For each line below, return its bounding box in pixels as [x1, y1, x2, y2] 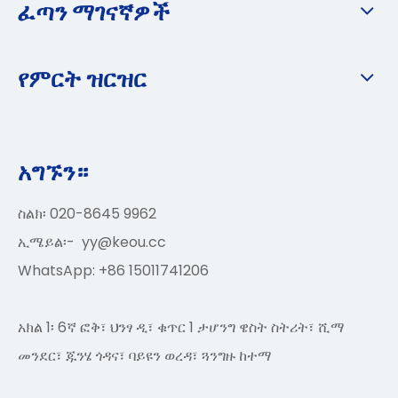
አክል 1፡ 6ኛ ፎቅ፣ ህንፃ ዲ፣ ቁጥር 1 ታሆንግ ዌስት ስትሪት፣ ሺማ [18, 316, 345, 338]
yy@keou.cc [82, 231, 166, 252]
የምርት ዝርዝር [18, 56, 147, 99]
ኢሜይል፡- [18, 231, 82, 252]
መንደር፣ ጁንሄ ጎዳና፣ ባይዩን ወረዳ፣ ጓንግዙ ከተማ [18, 345, 272, 366]
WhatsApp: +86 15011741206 [18, 259, 209, 281]
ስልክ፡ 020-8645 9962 [18, 203, 156, 224]
